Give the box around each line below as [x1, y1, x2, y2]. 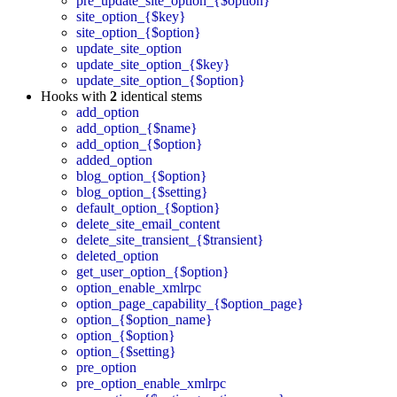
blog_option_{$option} [76, 168, 207, 184]
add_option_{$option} [76, 136, 203, 152]
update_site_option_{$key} [76, 57, 230, 73]
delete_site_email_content [76, 216, 220, 232]
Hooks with [41, 89, 110, 105]
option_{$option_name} [76, 312, 213, 328]
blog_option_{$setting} [76, 184, 208, 200]
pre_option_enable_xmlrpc [76, 376, 226, 392]
